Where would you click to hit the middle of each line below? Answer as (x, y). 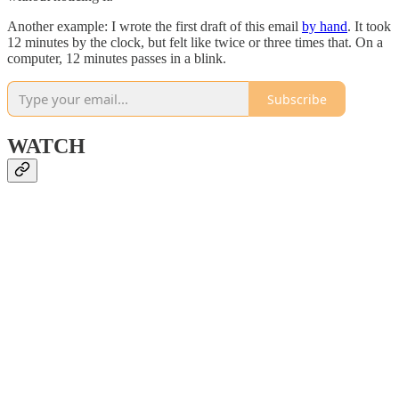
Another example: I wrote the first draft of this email (155, 27)
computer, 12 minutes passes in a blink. (118, 59)
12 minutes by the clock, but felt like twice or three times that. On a (195, 43)
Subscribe (297, 99)
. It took (369, 27)
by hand (325, 27)
